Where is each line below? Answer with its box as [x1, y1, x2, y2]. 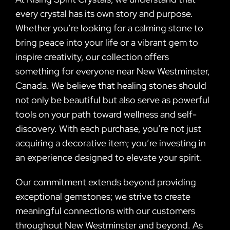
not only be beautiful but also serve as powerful [15, 93, 209, 106]
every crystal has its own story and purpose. [15, 7, 193, 20]
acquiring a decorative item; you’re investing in [15, 137, 206, 149]
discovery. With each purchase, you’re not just [15, 122, 201, 135]
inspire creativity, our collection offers [15, 50, 169, 63]
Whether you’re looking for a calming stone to [15, 22, 203, 34]
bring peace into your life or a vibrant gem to [15, 36, 198, 48]
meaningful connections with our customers [15, 204, 195, 217]
